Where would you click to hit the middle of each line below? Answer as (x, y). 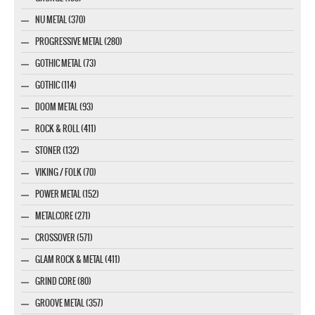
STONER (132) (57, 150)
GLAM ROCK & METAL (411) (78, 259)
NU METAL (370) (60, 19)
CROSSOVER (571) (64, 237)
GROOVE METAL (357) (69, 303)
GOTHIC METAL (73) (66, 63)
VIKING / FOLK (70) (66, 172)
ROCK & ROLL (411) (66, 128)
